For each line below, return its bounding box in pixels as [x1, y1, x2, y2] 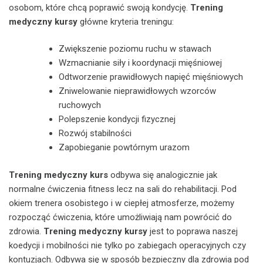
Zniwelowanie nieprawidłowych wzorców [59, 86, 216, 96]
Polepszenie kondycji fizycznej [59, 114, 176, 124]
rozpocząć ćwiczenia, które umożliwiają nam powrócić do [9, 211, 232, 222]
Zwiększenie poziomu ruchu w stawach [59, 43, 211, 54]
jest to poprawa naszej [147, 225, 238, 237]
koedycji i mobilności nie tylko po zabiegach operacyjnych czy [9, 240, 246, 251]
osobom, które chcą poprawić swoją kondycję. [9, 2, 190, 13]
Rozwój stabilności [59, 128, 131, 139]
